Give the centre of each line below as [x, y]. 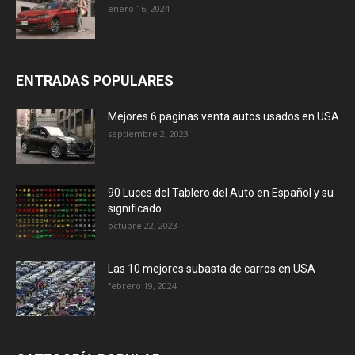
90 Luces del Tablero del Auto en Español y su [221, 192]
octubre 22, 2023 [143, 225]
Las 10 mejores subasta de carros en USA [212, 268]
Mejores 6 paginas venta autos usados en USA [223, 116]
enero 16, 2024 [139, 8]
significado [135, 208]
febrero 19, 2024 [142, 285]
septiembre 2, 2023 [148, 133]
